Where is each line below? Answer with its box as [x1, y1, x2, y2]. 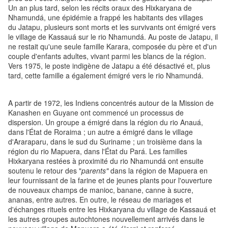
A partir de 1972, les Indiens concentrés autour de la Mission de [8, 98, 214, 108]
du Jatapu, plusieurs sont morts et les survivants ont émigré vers [8, 22, 216, 33]
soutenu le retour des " [8, 165, 81, 176]
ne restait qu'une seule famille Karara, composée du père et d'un [8, 41, 217, 52]
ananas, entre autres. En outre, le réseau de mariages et [8, 194, 191, 205]
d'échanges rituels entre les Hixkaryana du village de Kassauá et [8, 204, 216, 215]
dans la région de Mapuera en [110, 165, 208, 176]
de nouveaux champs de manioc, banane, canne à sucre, [8, 185, 193, 195]
